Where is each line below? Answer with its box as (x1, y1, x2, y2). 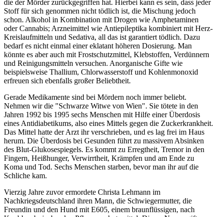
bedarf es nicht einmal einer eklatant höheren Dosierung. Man (4, 42, 192, 50)
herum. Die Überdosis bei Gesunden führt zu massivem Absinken (4, 137, 204, 145)
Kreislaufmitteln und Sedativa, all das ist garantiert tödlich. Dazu (4, 33, 200, 42)
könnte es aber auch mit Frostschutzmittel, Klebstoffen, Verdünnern (4, 50, 209, 59)
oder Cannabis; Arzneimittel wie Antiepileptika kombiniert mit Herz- (4, 24, 213, 33)
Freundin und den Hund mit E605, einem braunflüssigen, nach (4, 205, 195, 214)
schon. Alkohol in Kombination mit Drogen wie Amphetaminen (4, 15, 199, 24)
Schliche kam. (4, 171, 47, 180)
